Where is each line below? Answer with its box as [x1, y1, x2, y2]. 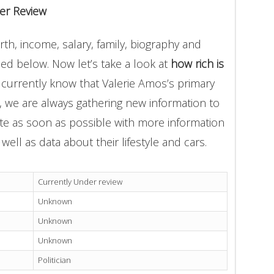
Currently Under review [38, 176, 122, 188]
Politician [38, 254, 71, 266]
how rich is [171, 56, 224, 71]
